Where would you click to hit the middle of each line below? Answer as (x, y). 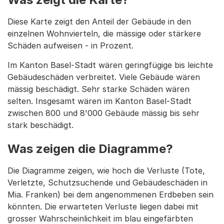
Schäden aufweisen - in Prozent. (70, 46)
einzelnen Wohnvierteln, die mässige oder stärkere (104, 34)
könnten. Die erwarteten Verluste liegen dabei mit (103, 207)
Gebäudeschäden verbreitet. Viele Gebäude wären (104, 77)
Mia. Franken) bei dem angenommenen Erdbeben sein (110, 195)
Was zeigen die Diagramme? (90, 149)
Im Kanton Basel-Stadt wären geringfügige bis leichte (110, 65)
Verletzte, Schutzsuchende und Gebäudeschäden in (107, 183)
